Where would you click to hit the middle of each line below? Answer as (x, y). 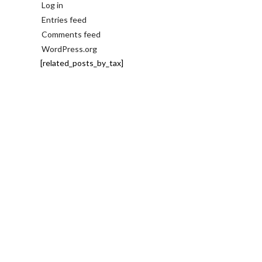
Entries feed (64, 20)
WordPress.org (69, 49)
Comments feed (71, 35)
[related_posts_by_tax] (82, 63)
